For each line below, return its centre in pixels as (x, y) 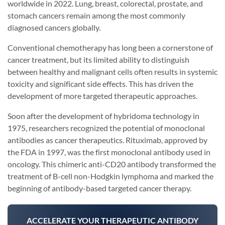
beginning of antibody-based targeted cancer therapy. (99, 188)
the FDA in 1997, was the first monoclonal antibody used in (109, 152)
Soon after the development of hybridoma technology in (103, 116)
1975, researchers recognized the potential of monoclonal (106, 128)
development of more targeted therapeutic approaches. (102, 96)
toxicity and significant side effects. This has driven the (100, 84)
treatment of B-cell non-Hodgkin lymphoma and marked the (110, 176)
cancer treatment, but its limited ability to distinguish (98, 60)
